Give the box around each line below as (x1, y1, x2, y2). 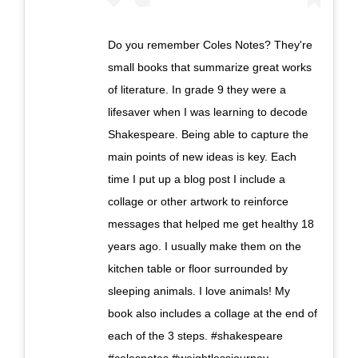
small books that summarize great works (108, 60, 312, 74)
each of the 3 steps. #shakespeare (108, 328, 283, 342)
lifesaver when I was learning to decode (108, 105, 308, 118)
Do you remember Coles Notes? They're (108, 38, 312, 51)
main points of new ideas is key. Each (108, 149, 296, 163)
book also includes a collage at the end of (108, 306, 317, 320)
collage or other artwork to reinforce (108, 194, 288, 208)
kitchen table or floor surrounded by (108, 261, 288, 275)
